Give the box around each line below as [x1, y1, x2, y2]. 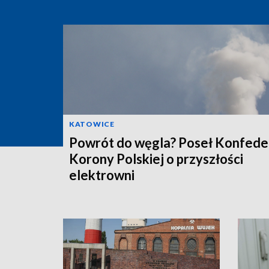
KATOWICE [69, 119, 115, 128]
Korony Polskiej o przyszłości [69, 150, 243, 167]
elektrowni [69, 166, 134, 183]
